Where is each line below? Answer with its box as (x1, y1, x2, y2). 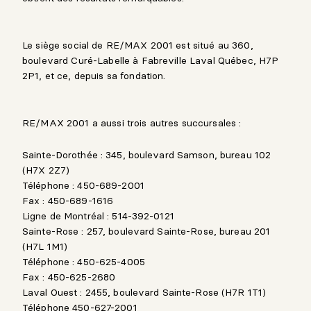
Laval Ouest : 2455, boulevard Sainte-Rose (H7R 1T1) (22, 286, 267, 299)
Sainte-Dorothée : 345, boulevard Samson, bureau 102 (22, 149, 271, 161)
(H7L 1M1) (22, 240, 68, 253)
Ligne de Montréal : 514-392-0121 (22, 210, 174, 222)
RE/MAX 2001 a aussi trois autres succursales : (22, 117, 242, 129)
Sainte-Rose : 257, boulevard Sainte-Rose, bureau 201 (22, 225, 271, 237)
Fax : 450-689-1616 (22, 194, 114, 207)
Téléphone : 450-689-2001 (22, 179, 144, 192)
